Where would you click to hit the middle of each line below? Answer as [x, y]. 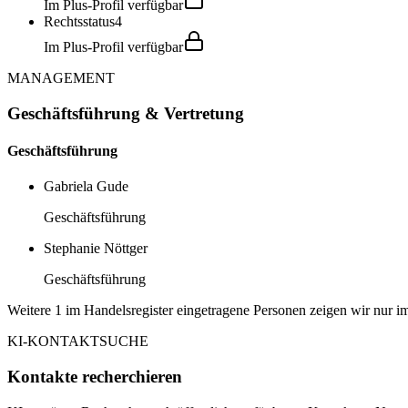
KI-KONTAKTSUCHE [78, 342]
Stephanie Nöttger [96, 249]
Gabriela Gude [86, 187]
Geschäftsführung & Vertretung [126, 113]
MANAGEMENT [61, 77]
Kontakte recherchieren [95, 376]
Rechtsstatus [79, 21]
